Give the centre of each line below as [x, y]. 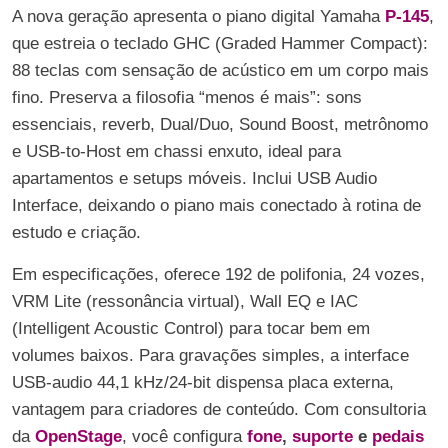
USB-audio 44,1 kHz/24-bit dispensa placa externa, [203, 382]
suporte [325, 436]
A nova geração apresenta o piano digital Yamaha [196, 16]
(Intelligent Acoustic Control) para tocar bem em [191, 328]
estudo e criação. [76, 232]
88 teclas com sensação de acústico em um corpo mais [220, 70]
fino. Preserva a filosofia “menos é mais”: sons [187, 97]
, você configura [182, 436]
